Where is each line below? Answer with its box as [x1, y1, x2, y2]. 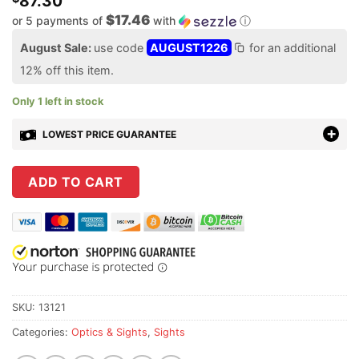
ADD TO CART [28, 174, 123, 191]
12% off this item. [20, 63, 114, 77]
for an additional [246, 40, 336, 54]
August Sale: [20, 40, 94, 54]
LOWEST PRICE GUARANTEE [40, 127, 176, 140]
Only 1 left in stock [12, 95, 103, 107]
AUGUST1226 [150, 40, 228, 54]
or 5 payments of [12, 13, 106, 27]
